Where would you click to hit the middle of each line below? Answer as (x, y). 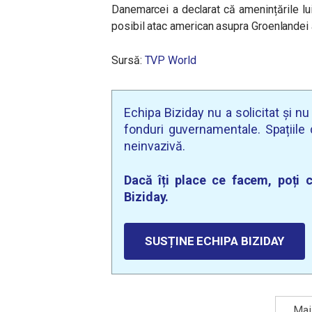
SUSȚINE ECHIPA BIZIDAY (215, 241)
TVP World (170, 61)
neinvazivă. (155, 146)
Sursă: (128, 61)
